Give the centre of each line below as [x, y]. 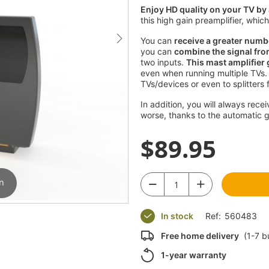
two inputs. [163, 62]
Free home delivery [200, 236]
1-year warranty [194, 255]
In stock [177, 216]
